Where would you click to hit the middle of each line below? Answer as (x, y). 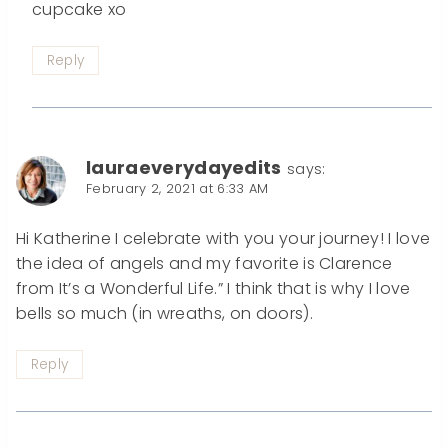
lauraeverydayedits (184, 167)
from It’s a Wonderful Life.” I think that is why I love (213, 289)
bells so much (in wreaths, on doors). (164, 314)
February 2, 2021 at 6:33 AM (177, 188)
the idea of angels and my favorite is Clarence (204, 264)
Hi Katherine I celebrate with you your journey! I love (223, 239)
